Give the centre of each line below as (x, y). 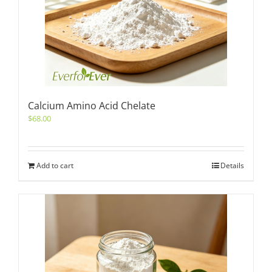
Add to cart (55, 165)
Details (232, 165)
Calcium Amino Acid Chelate (92, 106)
